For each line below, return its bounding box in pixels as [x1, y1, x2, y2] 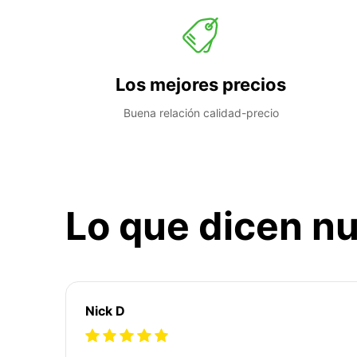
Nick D [85, 302, 125, 319]
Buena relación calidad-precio [123, 105, 279, 120]
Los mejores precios [116, 73, 286, 95]
